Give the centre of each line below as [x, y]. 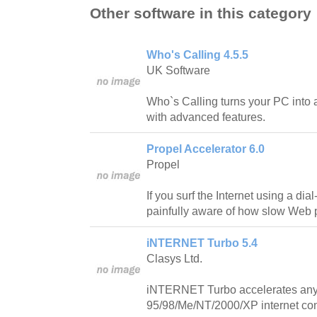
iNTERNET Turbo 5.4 [202, 243]
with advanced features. [206, 117]
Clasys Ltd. [174, 258]
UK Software [178, 70]
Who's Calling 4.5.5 [197, 54]
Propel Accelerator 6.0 [206, 149]
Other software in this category [201, 13]
